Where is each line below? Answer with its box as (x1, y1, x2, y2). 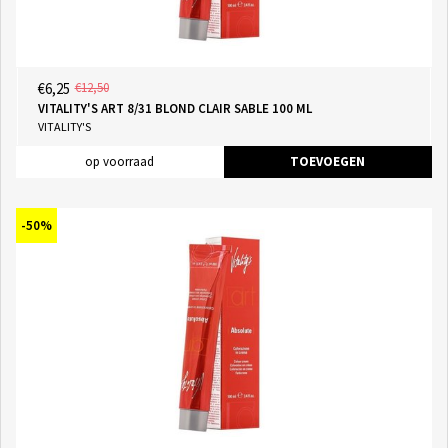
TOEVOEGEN (290, 152, 365, 170)
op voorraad (85, 152, 154, 170)
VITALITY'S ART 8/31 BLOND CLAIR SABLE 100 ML (37, 99, 312, 117)
